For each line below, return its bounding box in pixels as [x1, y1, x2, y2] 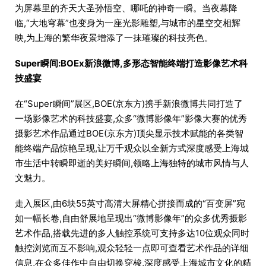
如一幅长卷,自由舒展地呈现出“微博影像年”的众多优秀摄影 [15, 213, 247, 224]
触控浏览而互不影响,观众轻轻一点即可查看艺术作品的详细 [15, 242, 249, 254]
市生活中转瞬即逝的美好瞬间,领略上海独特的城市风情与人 [15, 157, 249, 169]
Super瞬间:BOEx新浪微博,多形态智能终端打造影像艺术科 [15, 58, 248, 69]
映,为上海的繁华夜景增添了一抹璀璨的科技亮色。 [15, 32, 213, 44]
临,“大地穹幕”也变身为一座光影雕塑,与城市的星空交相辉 [15, 17, 240, 29]
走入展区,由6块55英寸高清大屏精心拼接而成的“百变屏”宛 [15, 198, 245, 210]
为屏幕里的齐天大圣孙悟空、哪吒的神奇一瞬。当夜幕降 [15, 2, 237, 14]
